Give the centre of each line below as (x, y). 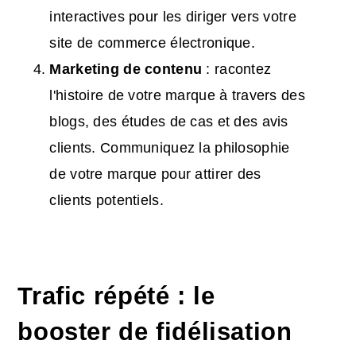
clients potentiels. (106, 200)
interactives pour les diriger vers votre (173, 16)
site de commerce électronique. (153, 43)
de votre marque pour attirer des (155, 174)
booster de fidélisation (155, 332)
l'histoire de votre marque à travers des (177, 95)
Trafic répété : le (116, 296)
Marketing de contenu (126, 69)
